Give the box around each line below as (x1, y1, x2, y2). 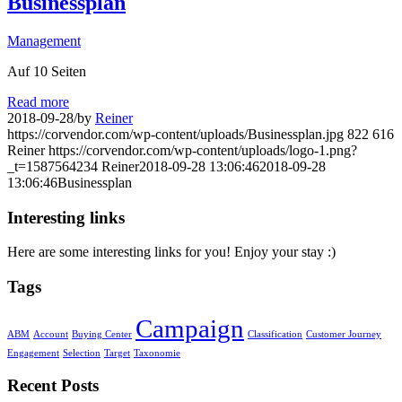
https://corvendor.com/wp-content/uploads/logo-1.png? (48, 142, 357, 158)
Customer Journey (306, 328, 381, 339)
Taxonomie (134, 347, 180, 358)
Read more (7, 93, 69, 109)
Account (33, 328, 68, 339)
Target (104, 347, 130, 358)
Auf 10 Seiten (7, 63, 86, 79)
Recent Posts (7, 376, 99, 396)
